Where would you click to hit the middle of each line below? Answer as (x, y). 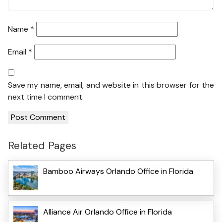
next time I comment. (46, 97)
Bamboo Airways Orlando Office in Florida (118, 171)
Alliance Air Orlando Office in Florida (108, 212)
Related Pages (42, 146)
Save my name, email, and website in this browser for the (111, 85)
